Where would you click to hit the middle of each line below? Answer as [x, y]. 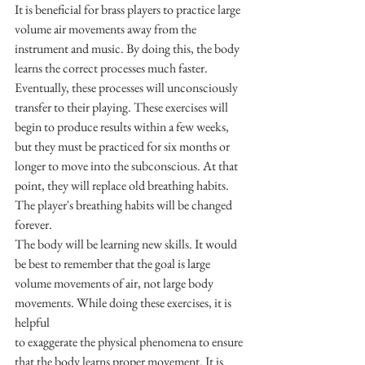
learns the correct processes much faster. [112, 68]
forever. [33, 224]
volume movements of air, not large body [115, 283]
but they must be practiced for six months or [123, 146]
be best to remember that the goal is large [114, 263]
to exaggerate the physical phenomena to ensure [130, 341]
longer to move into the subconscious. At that [128, 165]
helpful [32, 322]
